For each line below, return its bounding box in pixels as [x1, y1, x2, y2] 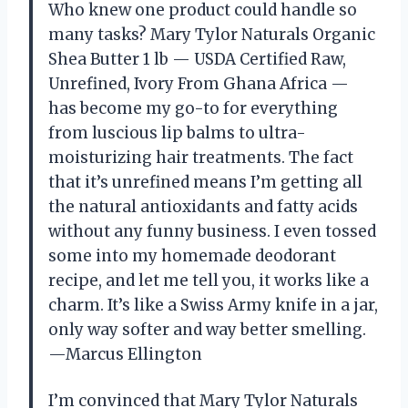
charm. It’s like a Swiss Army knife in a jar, [48, 295, 378, 316]
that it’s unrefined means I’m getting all [48, 172, 362, 193]
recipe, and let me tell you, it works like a [48, 270, 369, 291]
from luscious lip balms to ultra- [48, 123, 306, 144]
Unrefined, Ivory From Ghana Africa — [48, 74, 349, 95]
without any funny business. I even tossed [48, 221, 376, 242]
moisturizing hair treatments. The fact [48, 148, 353, 168]
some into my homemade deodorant [48, 246, 336, 267]
